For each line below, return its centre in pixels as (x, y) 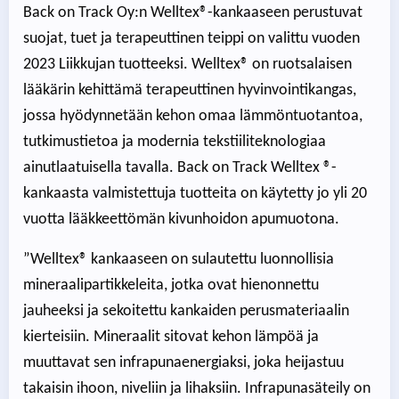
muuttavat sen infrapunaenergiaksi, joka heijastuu (183, 362)
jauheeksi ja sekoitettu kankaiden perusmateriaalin (186, 311)
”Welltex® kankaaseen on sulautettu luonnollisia (179, 259)
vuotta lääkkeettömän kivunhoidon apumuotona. (181, 219)
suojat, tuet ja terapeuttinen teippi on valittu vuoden (191, 38)
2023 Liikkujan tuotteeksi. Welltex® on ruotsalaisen (187, 64)
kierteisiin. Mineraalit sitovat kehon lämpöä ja (171, 337)
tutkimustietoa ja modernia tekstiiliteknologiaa (175, 142)
